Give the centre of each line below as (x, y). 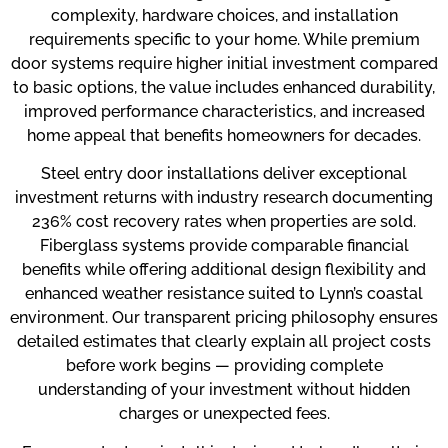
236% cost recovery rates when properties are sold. (224, 222)
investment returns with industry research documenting (224, 198)
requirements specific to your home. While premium (224, 39)
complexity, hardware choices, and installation (224, 15)
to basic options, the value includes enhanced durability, (224, 87)
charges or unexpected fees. (224, 414)
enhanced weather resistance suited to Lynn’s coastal (224, 294)
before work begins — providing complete (224, 366)
